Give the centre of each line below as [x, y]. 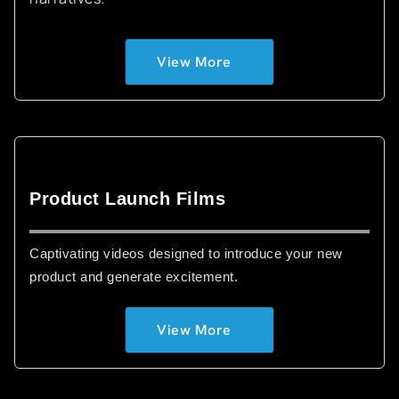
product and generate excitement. [134, 277]
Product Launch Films [127, 199]
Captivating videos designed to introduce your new [186, 253]
